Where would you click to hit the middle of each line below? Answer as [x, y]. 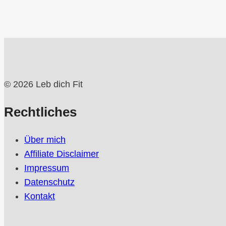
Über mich [45, 140]
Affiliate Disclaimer [62, 154]
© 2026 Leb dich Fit [43, 84]
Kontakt [40, 196]
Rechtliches [40, 112]
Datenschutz [49, 182]
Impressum [47, 168]
